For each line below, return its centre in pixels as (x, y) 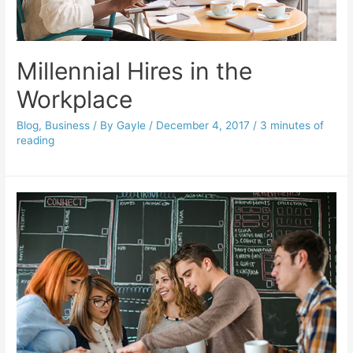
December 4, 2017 (203, 126)
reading (36, 141)
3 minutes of (292, 126)
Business (68, 126)
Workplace (75, 100)
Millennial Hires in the (135, 71)
